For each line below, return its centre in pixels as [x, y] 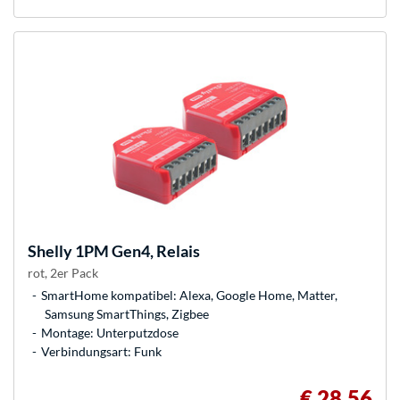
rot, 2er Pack [63, 273]
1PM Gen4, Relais [136, 251]
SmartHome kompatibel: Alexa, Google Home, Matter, [189, 296]
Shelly [50, 251]
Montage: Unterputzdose [110, 333]
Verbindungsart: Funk [101, 352]
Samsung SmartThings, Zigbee [127, 314]
